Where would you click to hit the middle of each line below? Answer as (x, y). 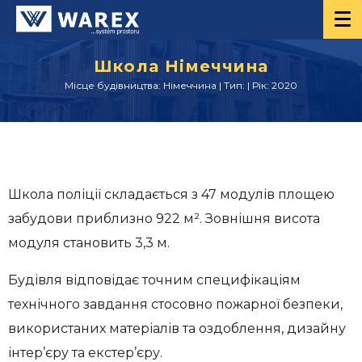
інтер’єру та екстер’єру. (85, 353)
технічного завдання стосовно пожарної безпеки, (175, 304)
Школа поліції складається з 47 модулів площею (171, 194)
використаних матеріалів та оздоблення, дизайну (177, 328)
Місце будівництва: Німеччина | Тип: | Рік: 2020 (181, 85)
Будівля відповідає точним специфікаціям (154, 280)
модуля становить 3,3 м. (89, 243)
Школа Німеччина (181, 66)
